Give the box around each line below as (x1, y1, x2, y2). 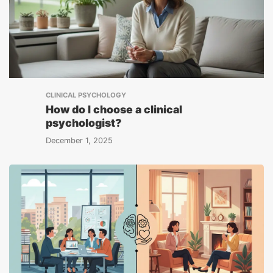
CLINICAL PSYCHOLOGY (46, 91, 126, 99)
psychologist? (46, 116, 122, 129)
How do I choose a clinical (46, 103, 182, 116)
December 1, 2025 (46, 136, 113, 145)
